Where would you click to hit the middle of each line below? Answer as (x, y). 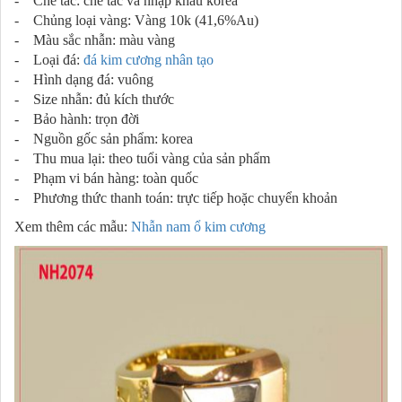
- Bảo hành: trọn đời (77, 119)
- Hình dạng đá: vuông (84, 79)
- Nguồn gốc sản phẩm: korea (104, 139)
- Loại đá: (49, 60)
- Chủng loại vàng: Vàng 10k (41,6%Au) (136, 20)
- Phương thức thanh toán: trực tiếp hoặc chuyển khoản (176, 198)
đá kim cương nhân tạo (149, 60)
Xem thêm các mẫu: (73, 227)
